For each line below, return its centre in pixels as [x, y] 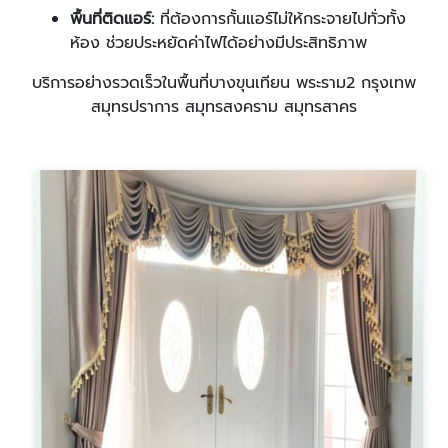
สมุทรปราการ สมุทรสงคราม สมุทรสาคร [224, 107]
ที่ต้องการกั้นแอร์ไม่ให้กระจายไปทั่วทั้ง [280, 19]
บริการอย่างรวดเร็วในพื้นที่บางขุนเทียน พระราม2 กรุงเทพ [224, 83]
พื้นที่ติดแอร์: [112, 19]
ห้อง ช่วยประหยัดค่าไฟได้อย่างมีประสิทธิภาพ [218, 43]
